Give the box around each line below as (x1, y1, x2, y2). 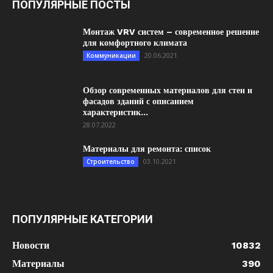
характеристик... (83, 107, 148, 117)
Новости (12, 239, 49, 251)
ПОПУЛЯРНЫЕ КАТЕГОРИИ (12, 213, 153, 225)
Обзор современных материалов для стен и (83, 85, 252, 95)
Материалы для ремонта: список (83, 144, 211, 154)
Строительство (87, 157, 135, 166)
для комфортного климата (83, 38, 187, 48)
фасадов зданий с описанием (83, 96, 194, 106)
